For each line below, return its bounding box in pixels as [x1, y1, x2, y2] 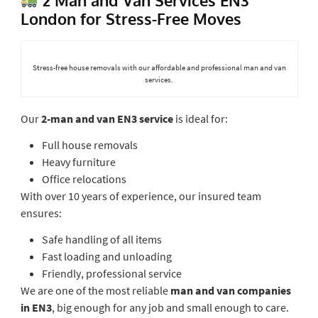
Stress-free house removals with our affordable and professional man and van [32, 62, 286, 72]
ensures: [20, 205, 62, 220]
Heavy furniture [41, 154, 116, 169]
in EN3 [20, 300, 52, 314]
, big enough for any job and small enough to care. [51, 300, 289, 314]
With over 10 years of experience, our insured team [20, 188, 261, 203]
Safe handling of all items [41, 231, 162, 246]
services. [145, 74, 173, 84]
